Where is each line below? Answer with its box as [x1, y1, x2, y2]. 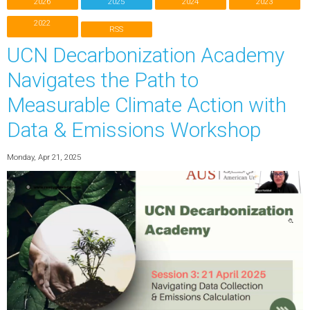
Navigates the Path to [6, 68, 199, 93]
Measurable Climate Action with [6, 93, 286, 118]
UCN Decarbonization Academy [6, 43, 284, 68]
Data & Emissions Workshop [6, 118, 261, 143]
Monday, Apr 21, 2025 [6, 152, 81, 162]
